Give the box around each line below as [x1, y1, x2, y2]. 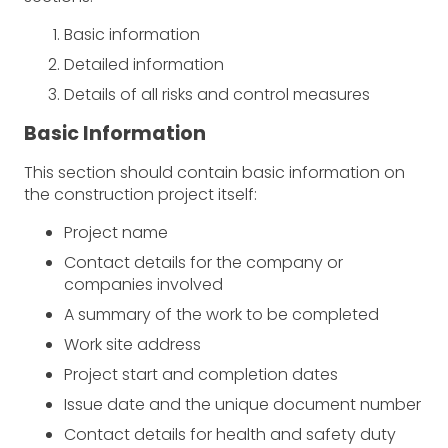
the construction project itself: [24, 182, 257, 206]
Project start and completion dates [64, 362, 338, 386]
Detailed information [64, 52, 224, 76]
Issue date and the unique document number [64, 392, 421, 416]
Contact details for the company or [64, 250, 343, 274]
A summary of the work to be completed [64, 302, 379, 326]
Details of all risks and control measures [64, 82, 370, 106]
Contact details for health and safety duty [64, 422, 396, 446]
